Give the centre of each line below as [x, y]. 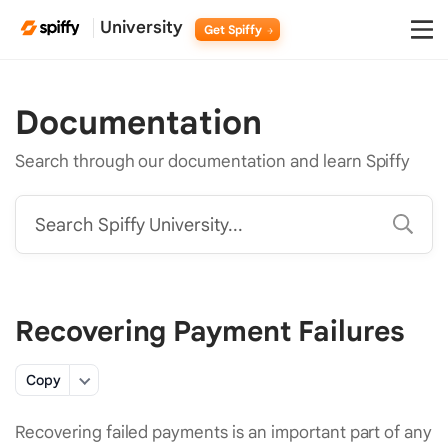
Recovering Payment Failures [210, 331]
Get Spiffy [234, 29]
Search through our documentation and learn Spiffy [213, 161]
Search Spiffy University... [139, 225]
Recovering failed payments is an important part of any [224, 432]
